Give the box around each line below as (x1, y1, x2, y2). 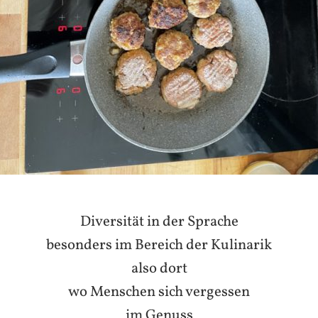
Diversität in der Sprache (79, 211, 238, 232)
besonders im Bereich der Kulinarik (46, 234, 272, 256)
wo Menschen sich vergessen (68, 281, 250, 302)
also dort (131, 258, 187, 279)
